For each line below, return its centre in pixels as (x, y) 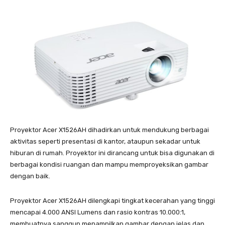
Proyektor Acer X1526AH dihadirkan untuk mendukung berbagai (109, 130)
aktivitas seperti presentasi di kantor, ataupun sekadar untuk (105, 141)
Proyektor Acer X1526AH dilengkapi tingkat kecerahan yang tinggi (113, 200)
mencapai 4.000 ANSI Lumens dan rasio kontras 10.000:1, (98, 212)
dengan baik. (30, 176)
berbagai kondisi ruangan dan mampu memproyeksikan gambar (109, 164)
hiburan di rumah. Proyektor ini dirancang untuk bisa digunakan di (112, 153)
